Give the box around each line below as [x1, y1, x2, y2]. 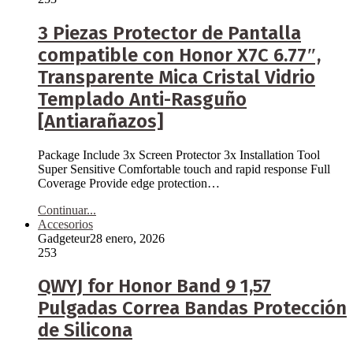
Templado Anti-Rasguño [38, 87, 247, 110]
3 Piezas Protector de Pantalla [38, 21, 301, 44]
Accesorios [38, 217, 93, 231]
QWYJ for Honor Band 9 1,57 [38, 275, 271, 298]
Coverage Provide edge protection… [38, 176, 220, 190]
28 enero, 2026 [90, 231, 165, 245]
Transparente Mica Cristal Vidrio [38, 65, 315, 88]
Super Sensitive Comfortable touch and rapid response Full [38, 162, 330, 176]
